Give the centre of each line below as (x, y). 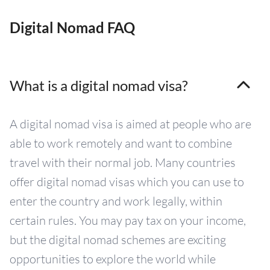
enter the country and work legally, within (116, 201)
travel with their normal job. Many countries (123, 163)
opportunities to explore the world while (113, 259)
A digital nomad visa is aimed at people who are (130, 124)
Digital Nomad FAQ (72, 28)
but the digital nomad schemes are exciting (118, 240)
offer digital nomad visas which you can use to (127, 182)
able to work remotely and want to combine (121, 143)
